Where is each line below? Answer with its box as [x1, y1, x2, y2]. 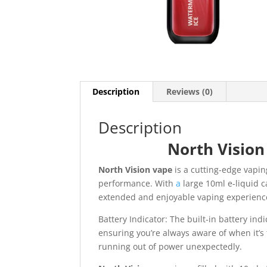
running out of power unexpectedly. [98, 240, 243, 252]
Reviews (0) [166, 85, 213, 97]
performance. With [98, 177, 176, 189]
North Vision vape [98, 163, 173, 175]
